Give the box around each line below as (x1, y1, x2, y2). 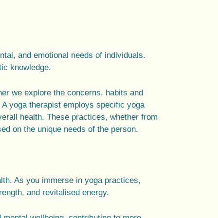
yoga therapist (9, 100, 61, 110)
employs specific (61, 100, 127, 110)
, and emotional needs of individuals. (13, 51, 145, 60)
